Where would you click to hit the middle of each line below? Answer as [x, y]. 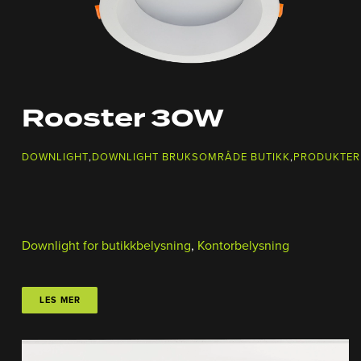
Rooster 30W [123, 120]
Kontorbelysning [243, 246]
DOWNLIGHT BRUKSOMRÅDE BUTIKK [191, 158]
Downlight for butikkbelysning [106, 246]
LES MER [60, 300]
